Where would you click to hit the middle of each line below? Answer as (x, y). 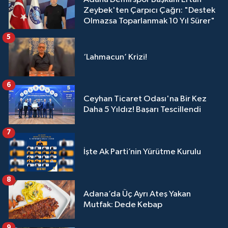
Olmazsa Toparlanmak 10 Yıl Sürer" (149, 21)
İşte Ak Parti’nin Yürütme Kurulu (142, 152)
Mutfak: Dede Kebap (123, 205)
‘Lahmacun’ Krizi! (115, 57)
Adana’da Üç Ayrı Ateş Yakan (137, 194)
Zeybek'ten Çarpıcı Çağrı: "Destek (149, 10)
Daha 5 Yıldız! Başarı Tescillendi (142, 110)
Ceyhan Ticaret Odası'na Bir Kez (145, 99)
